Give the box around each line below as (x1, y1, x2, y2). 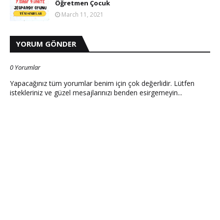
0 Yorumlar (10, 63, 40, 72)
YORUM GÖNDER (16, 39, 76, 49)
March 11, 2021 (61, 10, 104, 19)
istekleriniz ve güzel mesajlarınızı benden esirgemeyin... (10, 88, 182, 97)
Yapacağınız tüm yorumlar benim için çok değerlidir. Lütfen (10, 79, 194, 88)
